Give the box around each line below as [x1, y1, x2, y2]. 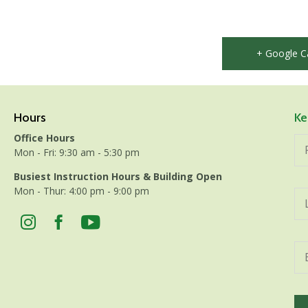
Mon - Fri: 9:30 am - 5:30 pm [13, 145, 140, 159]
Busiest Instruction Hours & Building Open [13, 169, 222, 183]
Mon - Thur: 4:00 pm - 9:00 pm [13, 184, 149, 197]
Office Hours [13, 131, 75, 144]
